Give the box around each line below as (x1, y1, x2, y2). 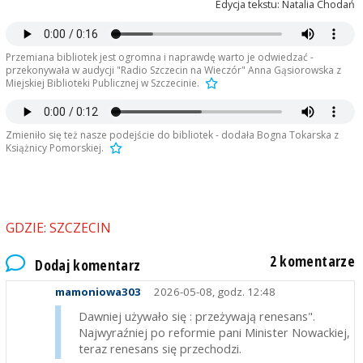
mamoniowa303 (54, 284, 141, 300)
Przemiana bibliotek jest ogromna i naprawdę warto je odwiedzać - (5, 50, 314, 65)
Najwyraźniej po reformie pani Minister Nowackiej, (78, 324, 350, 341)
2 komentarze (269, 250, 356, 271)
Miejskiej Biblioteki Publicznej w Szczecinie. (5, 76, 199, 91)
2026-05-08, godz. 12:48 (151, 284, 275, 300)
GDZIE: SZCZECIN (5, 219, 111, 237)
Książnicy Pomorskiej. (5, 141, 104, 156)
